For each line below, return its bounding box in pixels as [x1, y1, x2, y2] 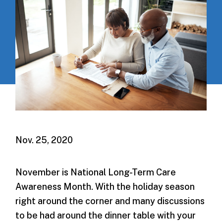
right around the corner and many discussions [15, 195, 205, 206]
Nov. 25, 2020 [15, 134, 73, 145]
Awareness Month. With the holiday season [15, 181, 195, 192]
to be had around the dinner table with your [15, 210, 196, 221]
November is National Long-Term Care [15, 166, 176, 177]
